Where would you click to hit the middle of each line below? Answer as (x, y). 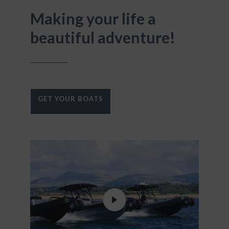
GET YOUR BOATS (71, 98)
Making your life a (93, 18)
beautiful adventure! (103, 37)
